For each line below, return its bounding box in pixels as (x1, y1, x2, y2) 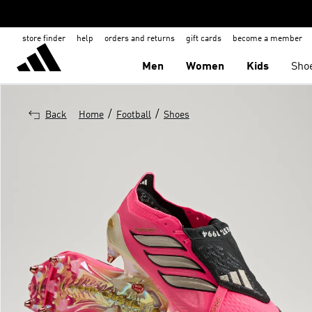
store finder (22, 35, 65, 43)
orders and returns (104, 35, 175, 43)
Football (116, 110, 151, 120)
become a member (233, 35, 302, 43)
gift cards (186, 35, 221, 43)
